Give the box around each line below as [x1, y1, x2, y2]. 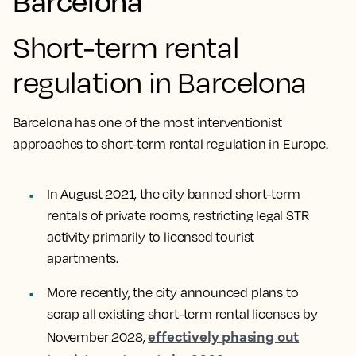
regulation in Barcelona [13, 64, 307, 99]
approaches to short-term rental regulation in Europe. [13, 136, 331, 152]
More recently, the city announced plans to [47, 284, 299, 300]
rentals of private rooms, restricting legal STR [47, 207, 310, 223]
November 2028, [47, 329, 149, 345]
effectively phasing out [148, 326, 300, 346]
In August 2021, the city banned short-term [47, 186, 300, 202]
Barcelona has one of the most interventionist [13, 114, 282, 130]
